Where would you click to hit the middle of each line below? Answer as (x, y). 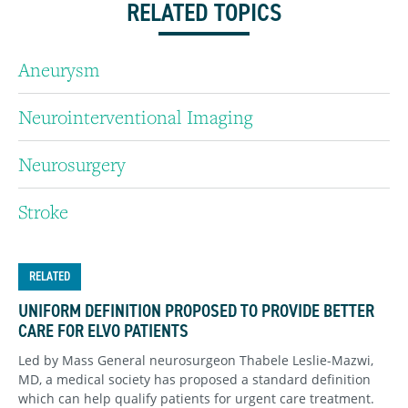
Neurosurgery (72, 165)
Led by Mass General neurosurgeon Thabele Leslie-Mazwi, (196, 361)
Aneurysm (59, 70)
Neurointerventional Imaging (136, 117)
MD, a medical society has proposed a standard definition (194, 380)
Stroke (43, 212)
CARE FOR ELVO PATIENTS (103, 331)
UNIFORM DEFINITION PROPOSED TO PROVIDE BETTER (196, 311)
